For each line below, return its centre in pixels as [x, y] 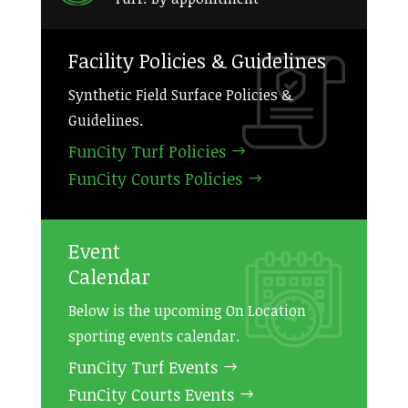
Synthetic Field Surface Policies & [180, 95]
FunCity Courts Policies [155, 178]
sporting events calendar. [153, 336]
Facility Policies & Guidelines [197, 60]
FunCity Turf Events [143, 367]
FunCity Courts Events [151, 394]
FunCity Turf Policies [147, 151]
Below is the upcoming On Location [187, 311]
